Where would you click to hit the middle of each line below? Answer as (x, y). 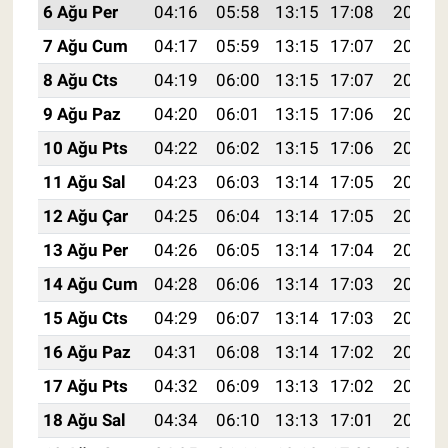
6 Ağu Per (80, 12)
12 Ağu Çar (85, 216)
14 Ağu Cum (90, 284)
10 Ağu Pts (85, 148)
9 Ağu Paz (81, 114)
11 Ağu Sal (84, 182)
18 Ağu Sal (84, 420)
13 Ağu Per (85, 250)
